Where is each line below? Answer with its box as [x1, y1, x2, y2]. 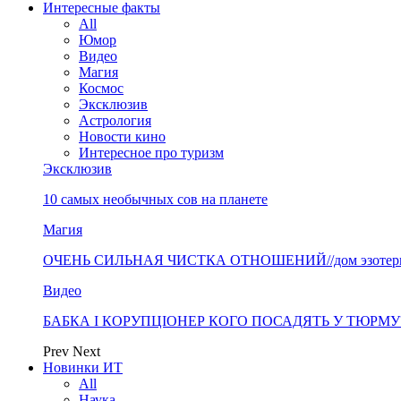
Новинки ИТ [43, 360, 123, 375]
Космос [79, 81, 124, 96]
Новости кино [79, 129, 166, 144]
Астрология [79, 113, 151, 128]
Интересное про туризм [79, 145, 224, 160]
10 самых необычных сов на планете [43, 192, 268, 207]
